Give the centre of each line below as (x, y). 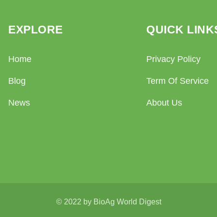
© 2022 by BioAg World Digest (108, 202)
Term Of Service (178, 81)
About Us (164, 103)
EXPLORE (36, 30)
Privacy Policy (174, 59)
